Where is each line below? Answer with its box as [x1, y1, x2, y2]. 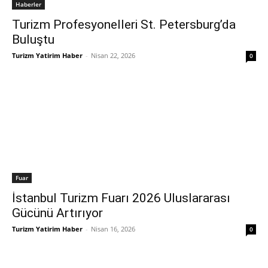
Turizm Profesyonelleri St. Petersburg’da [12, 17, 236, 32]
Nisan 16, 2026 [91, 224, 135, 233]
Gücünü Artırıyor [12, 206, 103, 220]
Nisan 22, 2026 [91, 51, 135, 60]
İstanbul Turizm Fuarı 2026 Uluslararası [12, 191, 230, 205]
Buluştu [12, 32, 54, 47]
